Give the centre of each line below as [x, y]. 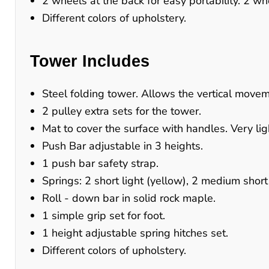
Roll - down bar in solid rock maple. [129, 198]
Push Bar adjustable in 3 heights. [122, 146]
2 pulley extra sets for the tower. [122, 111]
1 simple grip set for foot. [104, 215]
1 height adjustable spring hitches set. [135, 233]
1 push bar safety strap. [100, 163]
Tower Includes [90, 61]
